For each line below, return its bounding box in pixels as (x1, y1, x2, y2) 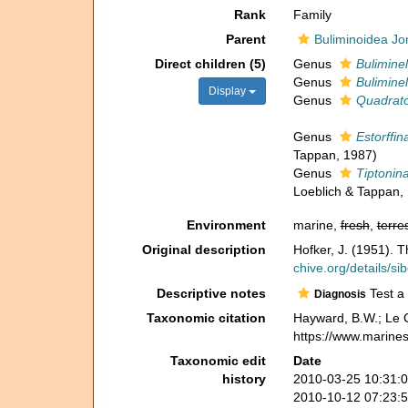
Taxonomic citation (146, 310, 266, 325)
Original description (141, 242, 266, 257)
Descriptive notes (156, 285, 266, 301)
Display (208, 85, 249, 97)
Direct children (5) (154, 56, 266, 71)
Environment (186, 218, 266, 232)
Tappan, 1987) (292, 148, 377, 162)
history (221, 371, 266, 386)
